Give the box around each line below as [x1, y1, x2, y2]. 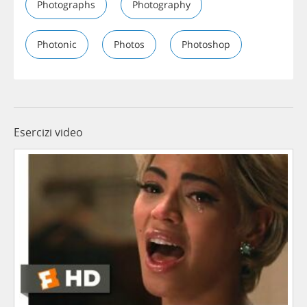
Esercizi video [14, 125, 83, 140]
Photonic [37, 38, 77, 51]
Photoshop [182, 38, 230, 51]
